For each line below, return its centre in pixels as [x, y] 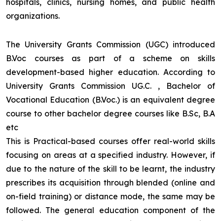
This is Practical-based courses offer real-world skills [110, 141]
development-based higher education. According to [110, 72]
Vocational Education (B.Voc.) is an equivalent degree [110, 100]
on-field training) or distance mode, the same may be [110, 197]
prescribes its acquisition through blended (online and [110, 183]
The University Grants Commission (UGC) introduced [110, 45]
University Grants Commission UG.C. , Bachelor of [110, 86]
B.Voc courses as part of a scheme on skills [110, 58]
